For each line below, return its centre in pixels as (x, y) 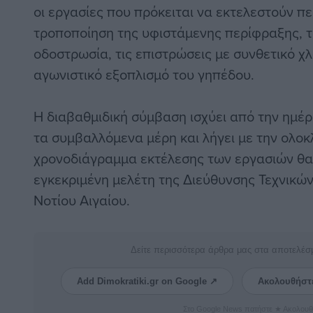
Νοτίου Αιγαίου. (82, 201)
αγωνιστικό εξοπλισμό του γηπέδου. (144, 75)
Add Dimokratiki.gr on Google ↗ (147, 282)
